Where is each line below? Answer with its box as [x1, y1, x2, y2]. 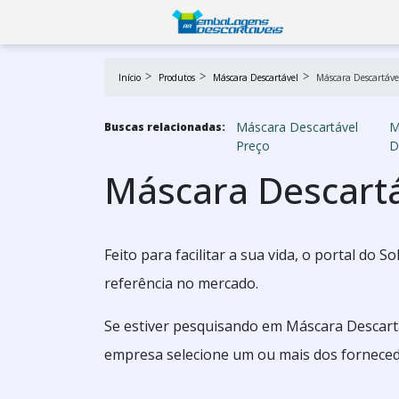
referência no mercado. [104, 273, 258, 293]
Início [118, 71, 141, 84]
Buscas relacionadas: [104, 119, 225, 134]
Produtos [159, 71, 195, 84]
